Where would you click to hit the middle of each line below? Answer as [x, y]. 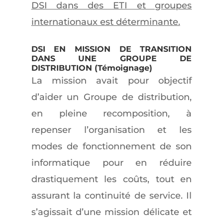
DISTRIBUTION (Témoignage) [92, 68]
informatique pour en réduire [111, 163]
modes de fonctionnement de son [111, 146]
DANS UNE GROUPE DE [111, 58]
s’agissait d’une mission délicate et [111, 212]
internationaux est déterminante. [106, 22]
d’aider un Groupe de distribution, [111, 97]
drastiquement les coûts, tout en [111, 179]
